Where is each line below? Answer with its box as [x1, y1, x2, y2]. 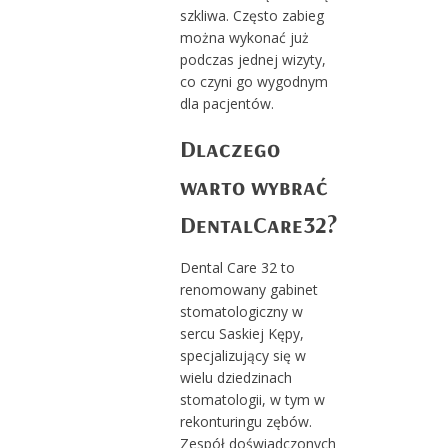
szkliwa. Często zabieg [179, 5, 324, 25]
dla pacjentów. [179, 93, 274, 113]
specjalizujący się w [179, 345, 306, 365]
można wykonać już [179, 27, 309, 47]
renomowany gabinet [179, 279, 318, 299]
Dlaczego [179, 132, 280, 163]
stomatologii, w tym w [179, 389, 325, 409]
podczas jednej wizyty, [179, 49, 326, 69]
